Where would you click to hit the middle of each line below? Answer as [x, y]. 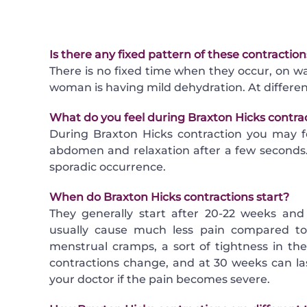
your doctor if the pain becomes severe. [159, 280]
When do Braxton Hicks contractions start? [169, 197]
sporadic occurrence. [107, 167]
